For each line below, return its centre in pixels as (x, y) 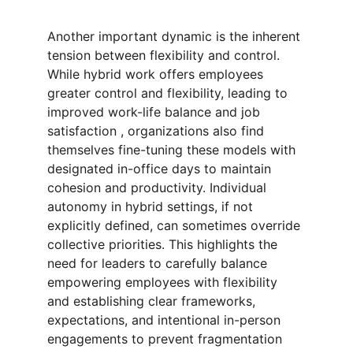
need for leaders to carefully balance (159, 263)
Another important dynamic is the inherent (176, 36)
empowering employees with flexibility (164, 282)
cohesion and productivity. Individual (159, 188)
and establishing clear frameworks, (153, 301)
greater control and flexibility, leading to (169, 93)
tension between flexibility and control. (165, 55)
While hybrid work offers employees (157, 74)
